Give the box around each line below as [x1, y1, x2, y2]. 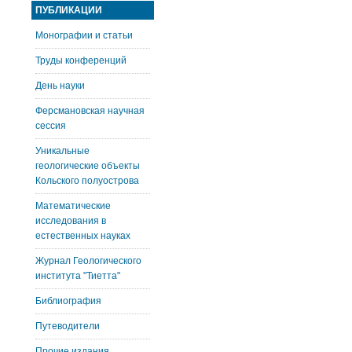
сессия [35, 120, 66, 131]
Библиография [35, 295, 101, 306]
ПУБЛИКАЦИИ [35, 5, 102, 16]
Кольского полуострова [35, 175, 139, 186]
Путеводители [35, 321, 100, 332]
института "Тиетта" [35, 270, 120, 281]
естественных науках [35, 230, 130, 241]
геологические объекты [35, 160, 140, 171]
